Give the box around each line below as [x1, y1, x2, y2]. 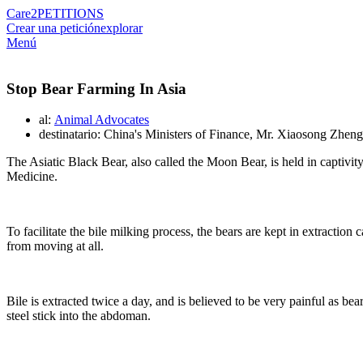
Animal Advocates [54, 113, 149, 127]
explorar [100, 21, 143, 35]
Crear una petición [6, 21, 100, 35]
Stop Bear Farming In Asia [6, 79, 186, 97]
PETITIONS [37, 6, 104, 20]
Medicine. [6, 169, 58, 184]
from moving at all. [6, 239, 104, 254]
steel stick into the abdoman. [6, 309, 151, 323]
